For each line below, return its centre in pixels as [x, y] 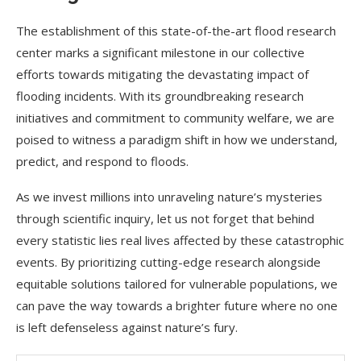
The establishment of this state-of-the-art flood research [176, 31]
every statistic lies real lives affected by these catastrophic [180, 241]
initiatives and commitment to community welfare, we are [175, 118]
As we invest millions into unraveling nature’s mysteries [169, 197]
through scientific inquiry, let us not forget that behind [165, 219]
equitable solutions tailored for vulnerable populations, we [177, 284]
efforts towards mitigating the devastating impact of [162, 75]
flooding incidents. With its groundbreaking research [160, 96]
